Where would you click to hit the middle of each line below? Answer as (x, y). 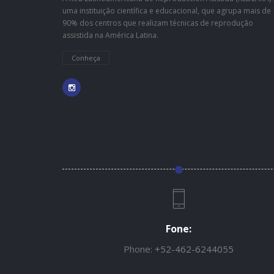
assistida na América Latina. (110, 35)
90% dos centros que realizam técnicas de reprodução (158, 23)
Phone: (139, 249)
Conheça (86, 58)
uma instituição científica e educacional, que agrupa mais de (167, 11)
